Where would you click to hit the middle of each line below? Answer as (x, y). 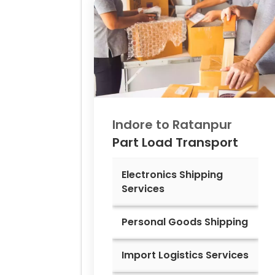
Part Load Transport (175, 143)
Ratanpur (202, 125)
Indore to (142, 125)
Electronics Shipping (172, 175)
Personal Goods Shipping (185, 222)
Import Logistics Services (185, 255)
